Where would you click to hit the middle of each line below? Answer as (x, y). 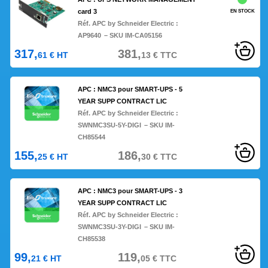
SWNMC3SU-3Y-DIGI (110, 227)
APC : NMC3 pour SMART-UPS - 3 (130, 191)
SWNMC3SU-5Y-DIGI (110, 125)
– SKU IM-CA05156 (133, 36)
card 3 (88, 12)
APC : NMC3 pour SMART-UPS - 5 (130, 89)
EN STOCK (242, 11)
